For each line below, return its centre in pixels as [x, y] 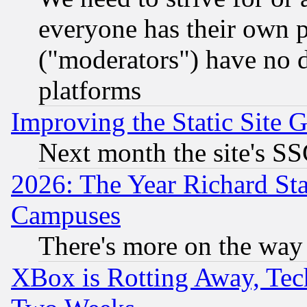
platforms [90, 90]
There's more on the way [171, 245]
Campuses [66, 214]
